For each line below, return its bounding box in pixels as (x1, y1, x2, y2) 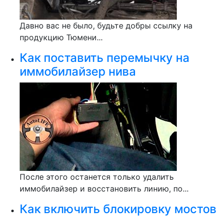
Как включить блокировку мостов (20, 202, 217, 216)
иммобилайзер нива (20, 64, 136, 79)
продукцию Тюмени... (20, 32, 103, 42)
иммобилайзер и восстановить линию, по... (20, 184, 189, 193)
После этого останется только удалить (20, 172, 174, 182)
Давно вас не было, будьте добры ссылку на (20, 21, 192, 30)
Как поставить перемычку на (20, 51, 190, 65)
